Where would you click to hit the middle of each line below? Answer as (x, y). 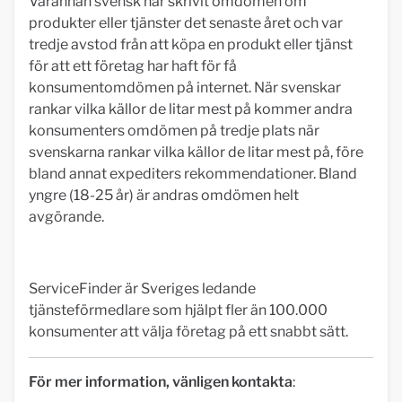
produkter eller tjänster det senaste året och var (186, 23)
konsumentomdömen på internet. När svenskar (185, 87)
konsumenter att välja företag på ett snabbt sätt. (188, 332)
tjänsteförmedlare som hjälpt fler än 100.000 (178, 310)
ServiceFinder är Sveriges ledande (142, 288)
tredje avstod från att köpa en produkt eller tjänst (191, 44)
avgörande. (66, 217)
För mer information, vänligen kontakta (161, 382)
